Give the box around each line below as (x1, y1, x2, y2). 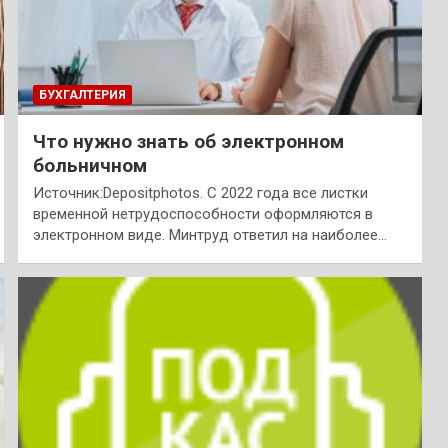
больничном (32, 154, 147, 178)
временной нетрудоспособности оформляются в (32, 205, 373, 224)
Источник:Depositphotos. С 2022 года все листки (32, 184, 368, 203)
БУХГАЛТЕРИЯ (38, 88, 126, 103)
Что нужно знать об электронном (32, 130, 344, 154)
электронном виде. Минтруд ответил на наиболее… (32, 226, 387, 245)
